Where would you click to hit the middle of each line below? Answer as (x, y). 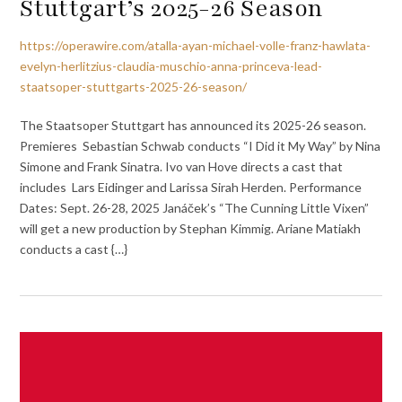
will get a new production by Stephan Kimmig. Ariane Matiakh (191, 228)
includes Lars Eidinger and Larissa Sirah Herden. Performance (191, 187)
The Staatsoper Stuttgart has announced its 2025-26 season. (193, 125)
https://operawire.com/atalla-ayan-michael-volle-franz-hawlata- (196, 46)
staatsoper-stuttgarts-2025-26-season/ (134, 87)
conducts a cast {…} (74, 249)
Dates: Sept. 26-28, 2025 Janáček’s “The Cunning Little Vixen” (195, 207)
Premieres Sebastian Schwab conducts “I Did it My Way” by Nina (201, 145)
